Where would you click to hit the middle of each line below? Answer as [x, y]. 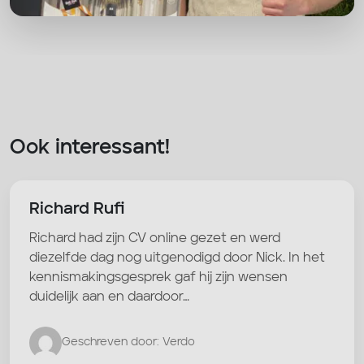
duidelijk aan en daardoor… [109, 297]
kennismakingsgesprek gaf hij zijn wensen [158, 277]
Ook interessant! [90, 148]
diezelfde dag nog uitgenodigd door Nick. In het [177, 258]
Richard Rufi [77, 209]
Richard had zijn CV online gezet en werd [155, 238]
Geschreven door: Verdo [128, 342]
